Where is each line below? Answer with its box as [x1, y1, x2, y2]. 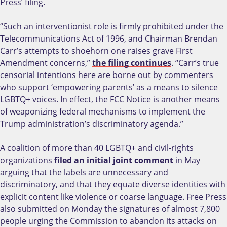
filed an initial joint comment [54, 155, 173, 166]
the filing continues [92, 57, 171, 69]
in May [173, 155, 200, 166]
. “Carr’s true [171, 57, 219, 69]
